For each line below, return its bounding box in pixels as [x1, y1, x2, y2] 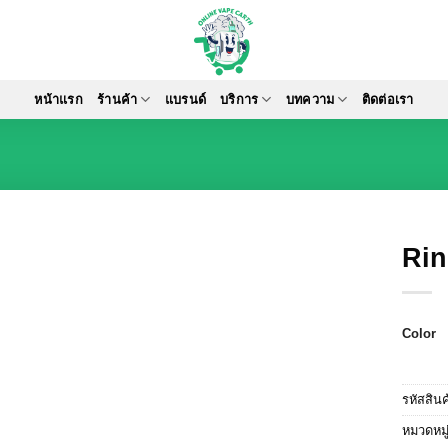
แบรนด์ [164, 91, 207, 107]
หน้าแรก [34, 91, 83, 107]
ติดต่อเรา [361, 91, 414, 107]
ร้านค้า [97, 91, 138, 107]
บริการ [220, 91, 259, 107]
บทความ [285, 91, 335, 107]
